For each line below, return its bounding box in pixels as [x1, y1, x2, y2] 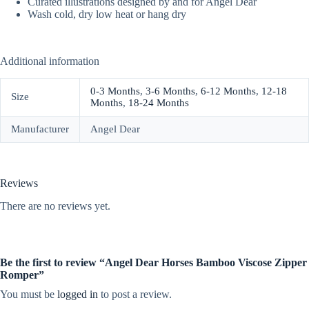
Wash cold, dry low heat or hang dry [28, 8, 186, 21]
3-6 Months [146, 86, 195, 97]
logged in [57, 288, 98, 300]
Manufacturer [11, 123, 69, 135]
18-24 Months [128, 97, 189, 109]
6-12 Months [201, 86, 256, 97]
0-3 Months [90, 86, 140, 97]
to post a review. [98, 288, 172, 300]
